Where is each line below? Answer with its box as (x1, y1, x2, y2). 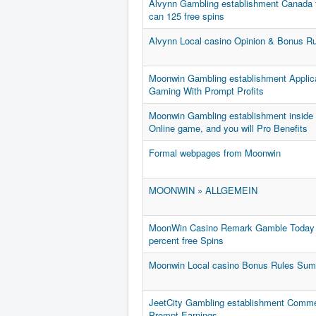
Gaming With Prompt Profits (149, 84, 264, 98)
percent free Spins (149, 233, 224, 248)
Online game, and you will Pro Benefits (149, 121, 308, 135)
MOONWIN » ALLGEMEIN (149, 183, 257, 197)
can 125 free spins (149, 9, 224, 23)
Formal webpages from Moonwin (149, 146, 281, 160)
